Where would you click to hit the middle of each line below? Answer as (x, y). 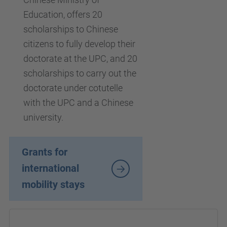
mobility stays (53, 185)
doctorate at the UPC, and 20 (80, 59)
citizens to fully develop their (79, 44)
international (50, 168)
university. (43, 117)
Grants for (45, 152)
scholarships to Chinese (71, 29)
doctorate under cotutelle (73, 88)
